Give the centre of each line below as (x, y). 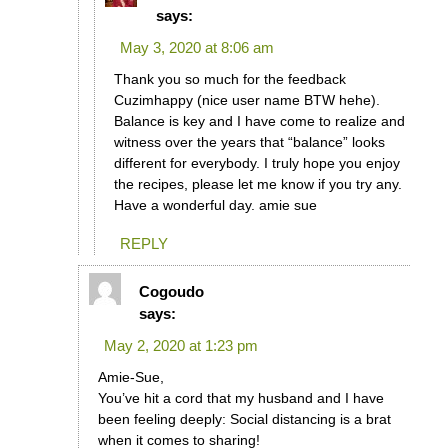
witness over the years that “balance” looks (249, 141)
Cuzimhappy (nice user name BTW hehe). (246, 99)
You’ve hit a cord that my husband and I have (240, 398)
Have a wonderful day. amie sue (215, 204)
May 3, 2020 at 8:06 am (196, 47)
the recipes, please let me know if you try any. (257, 183)
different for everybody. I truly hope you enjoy (256, 162)
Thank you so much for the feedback (229, 78)
